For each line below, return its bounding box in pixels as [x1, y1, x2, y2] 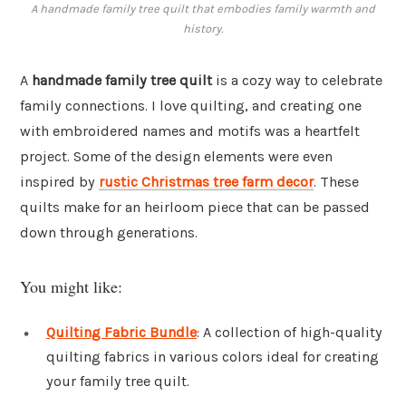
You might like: [20, 275, 122, 297]
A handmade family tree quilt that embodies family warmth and [31, 2, 375, 16]
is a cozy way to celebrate [212, 72, 382, 90]
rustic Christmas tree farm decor [99, 173, 314, 191]
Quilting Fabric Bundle [46, 323, 197, 341]
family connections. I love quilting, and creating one [20, 97, 362, 115]
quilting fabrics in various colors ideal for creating [46, 347, 379, 365]
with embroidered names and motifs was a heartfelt [20, 122, 360, 140]
